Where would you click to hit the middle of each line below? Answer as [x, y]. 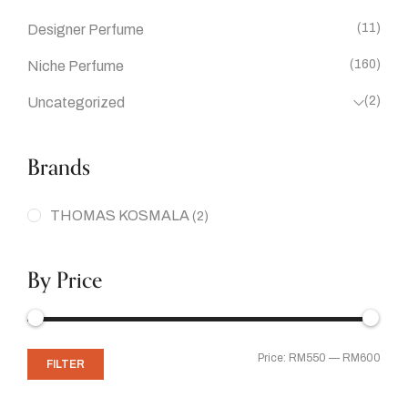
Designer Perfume [86, 29]
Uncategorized [76, 102]
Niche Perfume [76, 66]
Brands [59, 168]
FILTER [66, 364]
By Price [65, 280]
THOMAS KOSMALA [120, 215]
